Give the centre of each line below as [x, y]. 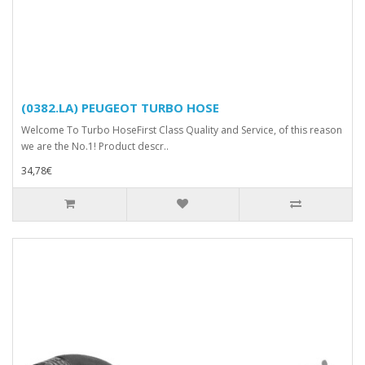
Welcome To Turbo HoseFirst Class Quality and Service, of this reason [182, 130]
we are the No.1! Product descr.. [95, 146]
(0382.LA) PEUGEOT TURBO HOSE [120, 107]
